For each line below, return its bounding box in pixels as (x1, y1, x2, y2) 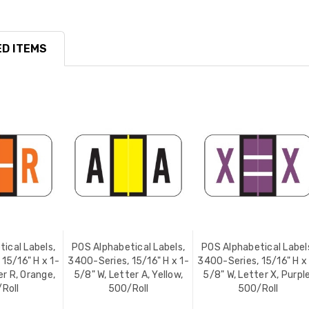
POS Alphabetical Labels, (72, 241, 185, 253)
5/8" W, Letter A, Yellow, (73, 268, 183, 281)
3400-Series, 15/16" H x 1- (68, 255, 189, 267)
